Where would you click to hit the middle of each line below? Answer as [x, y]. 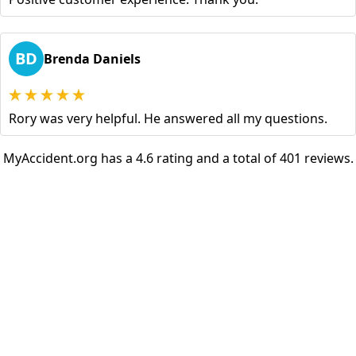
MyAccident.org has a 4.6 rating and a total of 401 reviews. [178, 159]
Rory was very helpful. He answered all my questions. [168, 119]
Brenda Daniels [92, 59]
